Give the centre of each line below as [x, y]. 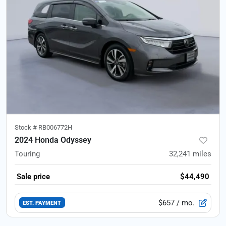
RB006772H [55, 127]
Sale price [33, 176]
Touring [27, 154]
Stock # [26, 127]
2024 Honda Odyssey [53, 140]
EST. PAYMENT [42, 203]
